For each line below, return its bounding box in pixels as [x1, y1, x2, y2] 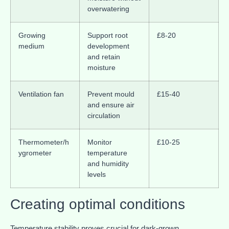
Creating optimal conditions [10, 196, 185, 212]
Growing [18, 31, 45, 39]
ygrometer [18, 148, 52, 157]
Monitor [87, 138, 112, 146]
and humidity [87, 159, 129, 168]
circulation [87, 111, 120, 120]
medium [18, 41, 44, 50]
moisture [87, 63, 116, 72]
